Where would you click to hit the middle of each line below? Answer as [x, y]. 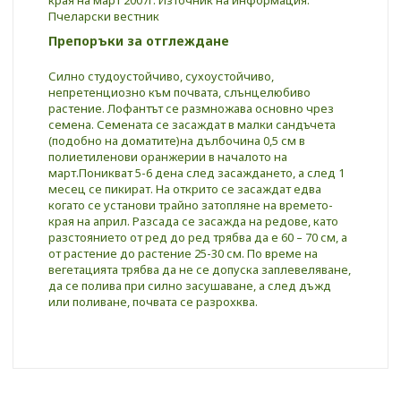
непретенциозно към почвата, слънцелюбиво [179, 92]
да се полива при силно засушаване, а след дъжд [190, 285]
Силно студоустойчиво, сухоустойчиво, [161, 76]
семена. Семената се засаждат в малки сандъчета [192, 124]
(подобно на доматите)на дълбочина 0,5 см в [177, 140]
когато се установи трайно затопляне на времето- [191, 205]
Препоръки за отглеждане [139, 40]
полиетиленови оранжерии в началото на [168, 156]
